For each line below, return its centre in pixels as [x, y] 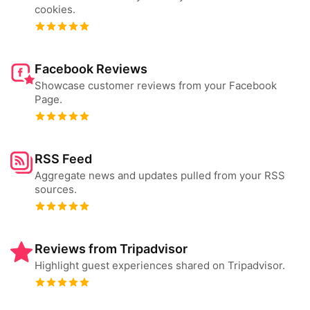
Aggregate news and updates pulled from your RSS [160, 175]
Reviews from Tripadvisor [111, 249]
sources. [56, 189]
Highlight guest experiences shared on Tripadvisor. [160, 265]
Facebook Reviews [91, 69]
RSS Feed [63, 159]
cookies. [55, 9]
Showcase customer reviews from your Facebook [156, 85]
